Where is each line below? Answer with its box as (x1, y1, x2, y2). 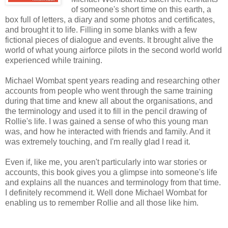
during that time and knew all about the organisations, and (5, 96, 213, 105)
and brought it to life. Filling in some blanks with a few (5, 25, 197, 34)
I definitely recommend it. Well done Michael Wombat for (5, 188, 207, 197)
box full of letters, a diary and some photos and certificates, (5, 15, 215, 24)
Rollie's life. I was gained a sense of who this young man (5, 117, 208, 126)
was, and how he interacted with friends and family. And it (5, 127, 210, 136)
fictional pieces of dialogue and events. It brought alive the (5, 35, 213, 44)
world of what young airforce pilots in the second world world (5, 45, 222, 54)
